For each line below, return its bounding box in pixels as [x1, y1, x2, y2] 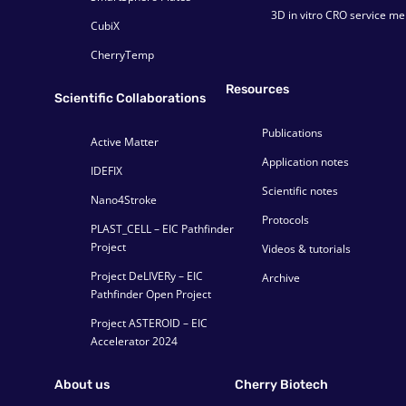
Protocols [262, 212, 309, 228]
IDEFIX [91, 163, 122, 179]
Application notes [262, 154, 349, 170]
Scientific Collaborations [54, 91, 206, 107]
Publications [262, 125, 323, 141]
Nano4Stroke [91, 192, 157, 208]
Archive [262, 270, 300, 286]
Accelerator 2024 [91, 333, 178, 350]
